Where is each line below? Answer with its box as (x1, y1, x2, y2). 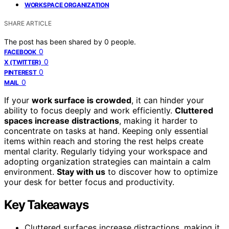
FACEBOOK (4, 48, 36, 56)
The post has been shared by (4, 37, 104, 46)
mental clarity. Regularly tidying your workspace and (4, 146, 208, 156)
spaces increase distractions (4, 115, 119, 126)
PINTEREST (4, 68, 37, 76)
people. (111, 37, 136, 46)
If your (4, 95, 32, 105)
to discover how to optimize (105, 166, 218, 177)
